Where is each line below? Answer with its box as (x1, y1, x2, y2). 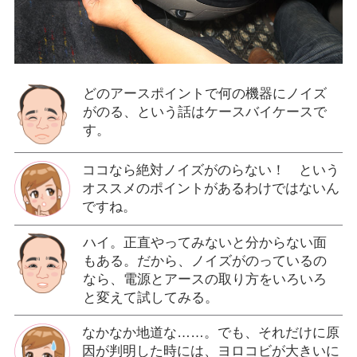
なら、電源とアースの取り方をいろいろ (82, 272, 327, 288)
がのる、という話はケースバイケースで (82, 104, 327, 120)
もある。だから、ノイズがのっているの (82, 253, 327, 269)
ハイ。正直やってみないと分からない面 (82, 235, 327, 251)
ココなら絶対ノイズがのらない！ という (81, 163, 339, 178)
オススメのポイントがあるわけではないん (81, 181, 339, 197)
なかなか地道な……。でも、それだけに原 (81, 325, 339, 341)
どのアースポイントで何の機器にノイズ (82, 86, 327, 102)
